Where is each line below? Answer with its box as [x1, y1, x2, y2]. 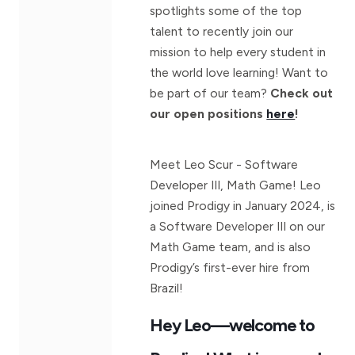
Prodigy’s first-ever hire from [150, 259, 311, 275]
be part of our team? [150, 85, 271, 101]
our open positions [150, 105, 267, 121]
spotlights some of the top [150, 2, 303, 18]
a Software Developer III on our [150, 218, 326, 234]
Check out [270, 85, 334, 101]
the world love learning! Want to [150, 64, 329, 80]
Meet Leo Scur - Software [150, 156, 299, 172]
